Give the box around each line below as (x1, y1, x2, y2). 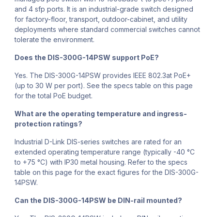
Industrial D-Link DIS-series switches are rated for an (15, 138, 182, 146)
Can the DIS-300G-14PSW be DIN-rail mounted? (15, 196, 182, 205)
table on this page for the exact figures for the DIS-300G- (15, 168, 199, 177)
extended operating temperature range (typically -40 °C (15, 148, 195, 156)
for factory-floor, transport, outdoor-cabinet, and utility (15, 15, 187, 24)
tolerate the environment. (15, 35, 94, 44)
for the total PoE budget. (15, 92, 93, 100)
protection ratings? (15, 120, 82, 128)
